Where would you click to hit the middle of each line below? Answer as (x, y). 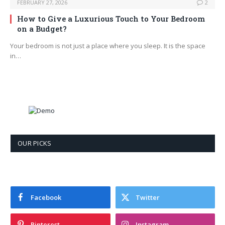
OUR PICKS (35, 143)
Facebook (46, 198)
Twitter (147, 198)
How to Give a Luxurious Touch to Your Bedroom (111, 19)
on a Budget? (42, 29)
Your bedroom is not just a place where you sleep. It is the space (108, 46)
